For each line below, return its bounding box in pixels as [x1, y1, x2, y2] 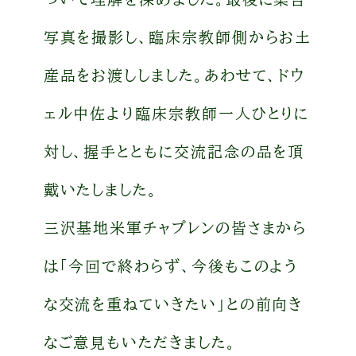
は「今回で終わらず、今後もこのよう [43, 257, 299, 273]
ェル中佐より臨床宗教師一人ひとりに [43, 105, 310, 121]
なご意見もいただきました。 [43, 334, 237, 350]
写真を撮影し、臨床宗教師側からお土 [43, 29, 312, 44]
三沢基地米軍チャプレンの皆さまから [43, 219, 308, 235]
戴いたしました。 [43, 181, 159, 197]
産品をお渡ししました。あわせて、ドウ [43, 67, 306, 83]
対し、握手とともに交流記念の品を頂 [43, 143, 305, 159]
